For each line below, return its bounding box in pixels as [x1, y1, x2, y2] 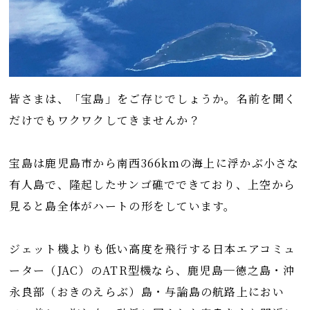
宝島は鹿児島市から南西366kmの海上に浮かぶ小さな [9, 155, 300, 172]
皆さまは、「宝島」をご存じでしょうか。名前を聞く [9, 91, 297, 107]
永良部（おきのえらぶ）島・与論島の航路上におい [9, 284, 284, 300]
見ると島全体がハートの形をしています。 [9, 198, 236, 215]
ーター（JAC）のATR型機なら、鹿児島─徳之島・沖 [9, 262, 295, 279]
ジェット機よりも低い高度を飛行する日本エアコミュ [9, 241, 296, 257]
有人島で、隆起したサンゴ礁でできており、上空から [9, 176, 296, 193]
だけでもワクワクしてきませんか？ [9, 112, 201, 129]
